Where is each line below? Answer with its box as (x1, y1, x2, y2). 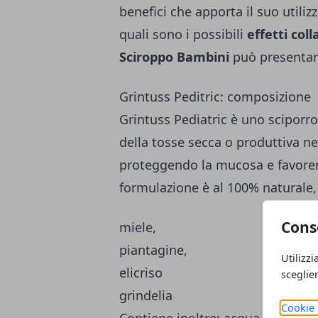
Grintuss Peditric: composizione (119, 88, 311, 106)
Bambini (177, 48, 229, 66)
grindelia (119, 287, 172, 305)
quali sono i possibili (119, 26, 247, 43)
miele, (119, 219, 156, 236)
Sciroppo (119, 48, 173, 66)
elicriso (119, 264, 163, 282)
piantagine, (119, 241, 187, 259)
